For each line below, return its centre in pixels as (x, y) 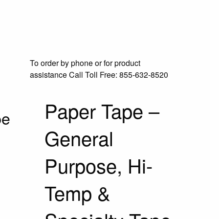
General (79, 138)
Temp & (77, 192)
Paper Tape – (102, 110)
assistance (48, 75)
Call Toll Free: (93, 75)
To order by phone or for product (85, 63)
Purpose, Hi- (99, 165)
